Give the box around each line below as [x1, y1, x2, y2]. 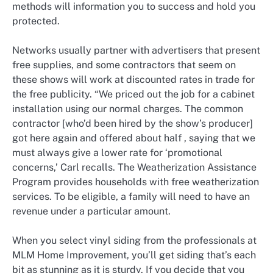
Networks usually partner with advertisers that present [12, 44, 260, 56]
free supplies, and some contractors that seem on [12, 58, 236, 71]
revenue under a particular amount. [12, 205, 171, 217]
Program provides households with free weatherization [12, 175, 259, 188]
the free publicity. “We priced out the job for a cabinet [12, 88, 255, 100]
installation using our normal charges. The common [12, 102, 243, 115]
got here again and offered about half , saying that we [12, 132, 255, 144]
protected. [12, 15, 60, 27]
